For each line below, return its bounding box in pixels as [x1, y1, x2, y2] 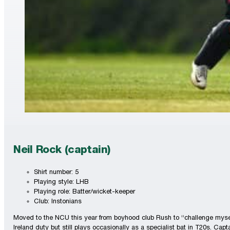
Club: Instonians [34, 198, 82, 205]
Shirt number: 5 [34, 169, 79, 176]
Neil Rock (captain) [13, 145, 110, 157]
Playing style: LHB [34, 179, 89, 186]
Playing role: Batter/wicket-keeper [34, 188, 136, 196]
